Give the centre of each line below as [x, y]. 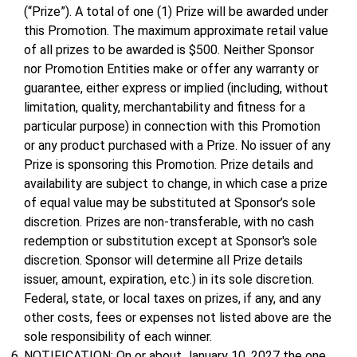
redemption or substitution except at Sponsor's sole [171, 241]
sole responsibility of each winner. [118, 337]
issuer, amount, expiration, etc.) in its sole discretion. [169, 280]
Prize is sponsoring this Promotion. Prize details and [169, 165]
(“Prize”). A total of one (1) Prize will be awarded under [176, 12]
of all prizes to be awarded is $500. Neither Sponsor [169, 50]
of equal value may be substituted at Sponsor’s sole [170, 203]
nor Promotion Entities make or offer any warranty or [171, 69]
